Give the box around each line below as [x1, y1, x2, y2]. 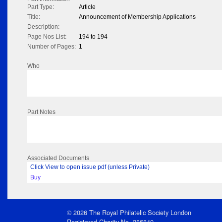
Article [79, 3, 96, 11]
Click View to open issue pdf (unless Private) [30, 164, 150, 171]
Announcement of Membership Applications [79, 13, 196, 21]
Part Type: [27, 3, 54, 11]
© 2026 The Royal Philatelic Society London [67, 207, 191, 217]
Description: [27, 23, 59, 31]
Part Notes [27, 109, 55, 116]
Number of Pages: [27, 43, 76, 51]
